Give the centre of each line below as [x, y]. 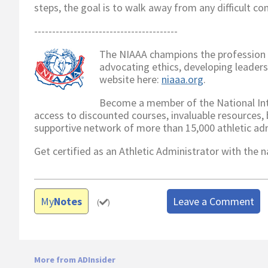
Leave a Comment [213, 201]
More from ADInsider [75, 259]
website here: [130, 79]
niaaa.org [182, 79]
